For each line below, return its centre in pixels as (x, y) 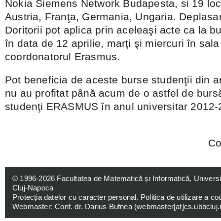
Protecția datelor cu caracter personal (74, 197)
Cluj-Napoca (33, 188)
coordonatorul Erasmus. (63, 56)
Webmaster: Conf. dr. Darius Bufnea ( (75, 206)
